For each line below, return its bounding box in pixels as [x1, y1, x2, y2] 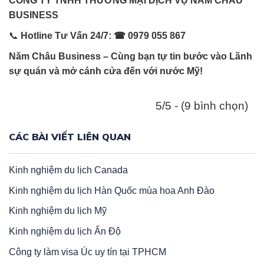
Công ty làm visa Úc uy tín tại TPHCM [9, 246, 166, 257]
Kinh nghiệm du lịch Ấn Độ [9, 226, 121, 236]
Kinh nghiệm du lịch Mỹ [9, 206, 107, 216]
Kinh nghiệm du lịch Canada [9, 165, 128, 176]
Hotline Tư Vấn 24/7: [21, 31, 111, 41]
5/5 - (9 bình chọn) [156, 100, 248, 113]
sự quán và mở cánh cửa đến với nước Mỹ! [9, 66, 203, 77]
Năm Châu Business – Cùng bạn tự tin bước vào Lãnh [9, 51, 252, 62]
